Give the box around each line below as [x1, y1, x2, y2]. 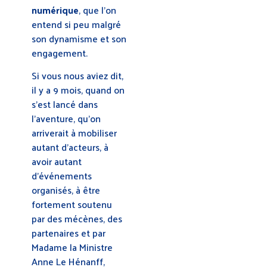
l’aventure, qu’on [32, 109, 101, 127]
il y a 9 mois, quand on [32, 80, 125, 98]
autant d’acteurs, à [32, 138, 108, 156]
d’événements [32, 166, 92, 184]
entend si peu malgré [32, 15, 121, 33]
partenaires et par [32, 223, 105, 241]
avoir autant [32, 152, 82, 170]
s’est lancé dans [32, 95, 98, 113]
